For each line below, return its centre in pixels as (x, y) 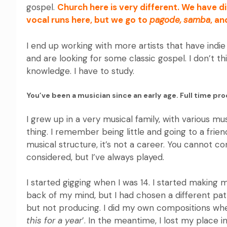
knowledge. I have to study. (82, 71)
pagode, (165, 20)
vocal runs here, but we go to (88, 20)
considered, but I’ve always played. (95, 157)
